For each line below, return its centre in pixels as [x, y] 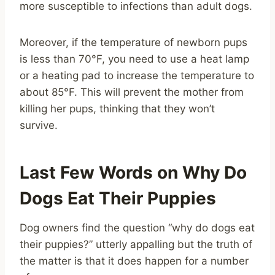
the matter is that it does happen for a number [134, 261]
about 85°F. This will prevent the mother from [132, 92]
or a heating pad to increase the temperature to [137, 75]
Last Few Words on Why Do [133, 172]
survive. [39, 125]
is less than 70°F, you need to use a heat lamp [134, 59]
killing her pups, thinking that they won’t [117, 108]
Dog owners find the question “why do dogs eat [137, 227]
